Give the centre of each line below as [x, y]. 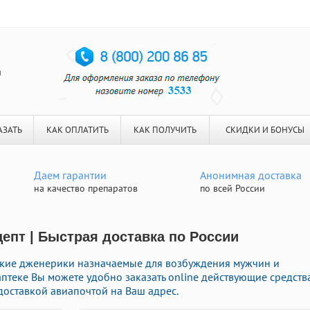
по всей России [232, 188]
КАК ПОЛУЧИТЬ [165, 130]
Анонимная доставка [251, 175]
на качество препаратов [86, 188]
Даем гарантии [70, 175]
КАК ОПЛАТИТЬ [77, 130]
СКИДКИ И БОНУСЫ [265, 130]
